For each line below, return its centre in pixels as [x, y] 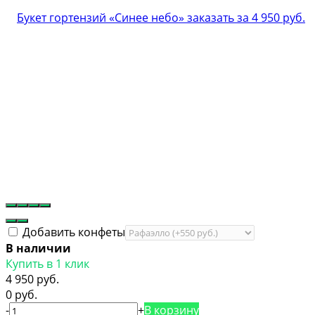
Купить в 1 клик [47, 263]
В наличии [38, 248]
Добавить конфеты [72, 232]
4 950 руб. [32, 279]
